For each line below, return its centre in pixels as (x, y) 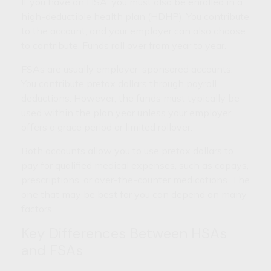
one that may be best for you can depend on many (134, 194)
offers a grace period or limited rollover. (107, 127)
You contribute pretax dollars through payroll (119, 84)
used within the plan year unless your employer (126, 113)
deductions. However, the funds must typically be (130, 98)
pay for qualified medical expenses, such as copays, (135, 165)
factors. (38, 209)
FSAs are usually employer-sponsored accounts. (127, 69)
